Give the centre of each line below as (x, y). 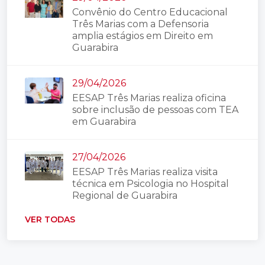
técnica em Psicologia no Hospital (151, 184)
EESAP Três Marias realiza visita (145, 172)
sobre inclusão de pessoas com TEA (155, 110)
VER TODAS (50, 220)
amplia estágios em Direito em (143, 36)
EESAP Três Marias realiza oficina (149, 98)
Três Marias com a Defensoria (140, 24)
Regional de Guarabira (125, 196)
